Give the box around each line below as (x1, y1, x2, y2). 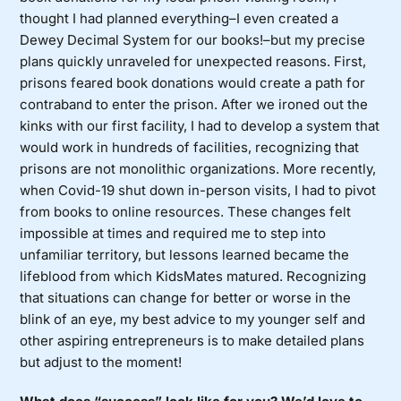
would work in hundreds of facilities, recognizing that (20, 139, 360, 157)
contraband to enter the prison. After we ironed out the (20, 96, 369, 114)
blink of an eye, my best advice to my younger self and (20, 311, 366, 328)
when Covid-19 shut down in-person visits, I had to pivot (20, 182, 377, 200)
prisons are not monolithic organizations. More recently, (20, 160, 377, 178)
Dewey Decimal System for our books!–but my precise (20, 31, 366, 49)
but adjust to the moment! (20, 354, 183, 371)
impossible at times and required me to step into (20, 225, 327, 243)
